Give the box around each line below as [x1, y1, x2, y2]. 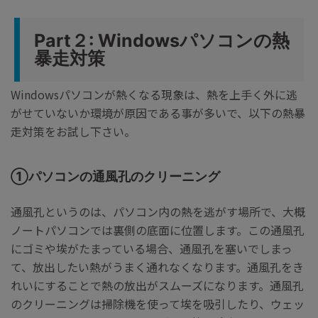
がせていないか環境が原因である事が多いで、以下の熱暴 [11, 104, 305, 121]
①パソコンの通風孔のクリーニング [11, 168, 220, 184]
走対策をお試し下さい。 [11, 122, 136, 140]
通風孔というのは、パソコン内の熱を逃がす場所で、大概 [11, 203, 305, 221]
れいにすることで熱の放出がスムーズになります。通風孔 [11, 277, 304, 295]
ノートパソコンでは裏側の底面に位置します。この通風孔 [11, 221, 305, 239]
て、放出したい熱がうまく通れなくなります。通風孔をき [11, 258, 304, 276]
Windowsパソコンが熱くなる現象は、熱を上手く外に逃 [11, 85, 297, 103]
